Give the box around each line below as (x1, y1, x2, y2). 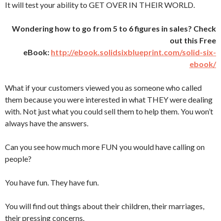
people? (5, 154, 32, 163)
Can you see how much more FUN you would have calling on (5, 142, 205, 151)
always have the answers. (5, 118, 88, 128)
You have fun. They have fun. (5, 178, 99, 187)
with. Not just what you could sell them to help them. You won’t (5, 107, 213, 116)
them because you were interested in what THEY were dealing (5, 95, 213, 104)
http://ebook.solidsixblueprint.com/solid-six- (51, 47, 216, 57)
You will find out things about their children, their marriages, (5, 201, 204, 211)
